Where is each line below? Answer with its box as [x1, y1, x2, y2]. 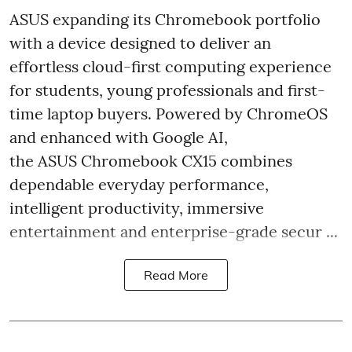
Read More [144, 267, 208, 283]
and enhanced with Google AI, [9, 127, 228, 147]
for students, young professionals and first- [9, 80, 325, 100]
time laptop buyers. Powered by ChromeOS [9, 104, 328, 123]
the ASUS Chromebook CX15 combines [9, 151, 292, 170]
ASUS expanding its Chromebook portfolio [9, 9, 321, 29]
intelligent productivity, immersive [9, 198, 264, 218]
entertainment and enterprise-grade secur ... [9, 222, 338, 241]
